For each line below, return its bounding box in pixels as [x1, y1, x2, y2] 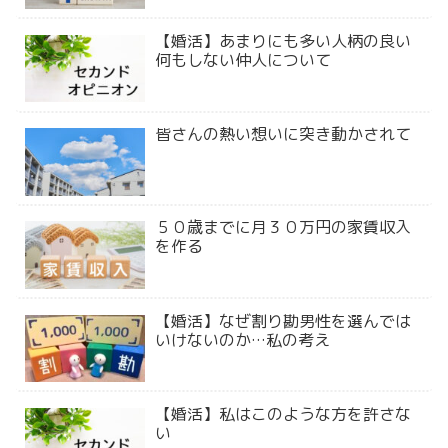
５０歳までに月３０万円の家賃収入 [155, 216, 412, 239]
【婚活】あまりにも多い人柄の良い [155, 29, 412, 52]
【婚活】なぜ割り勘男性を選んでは [155, 309, 412, 332]
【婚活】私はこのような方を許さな [155, 402, 412, 425]
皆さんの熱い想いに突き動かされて [155, 123, 412, 146]
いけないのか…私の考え [155, 328, 331, 351]
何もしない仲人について [155, 48, 332, 71]
